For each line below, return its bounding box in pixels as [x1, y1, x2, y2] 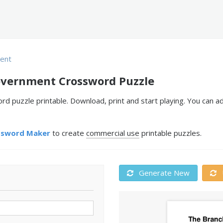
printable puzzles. [139, 128, 202, 138]
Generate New [137, 168, 190, 178]
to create [50, 128, 86, 138]
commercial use [86, 128, 139, 138]
